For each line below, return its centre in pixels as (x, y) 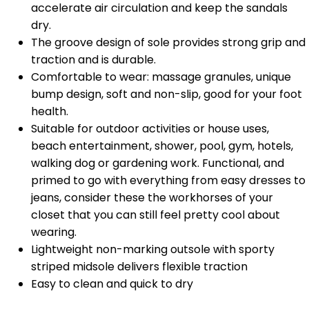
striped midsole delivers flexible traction (139, 266)
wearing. (54, 232)
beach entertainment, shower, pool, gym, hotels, (162, 146)
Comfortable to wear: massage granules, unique (161, 77)
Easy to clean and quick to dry (112, 283)
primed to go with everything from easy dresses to (168, 180)
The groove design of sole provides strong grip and (168, 42)
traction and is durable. (93, 59)
